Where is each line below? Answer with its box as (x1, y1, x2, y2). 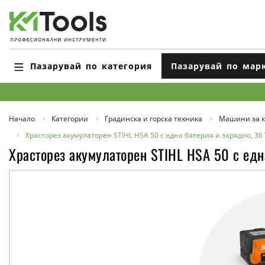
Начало (9, 114, 35, 124)
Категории (51, 114, 88, 124)
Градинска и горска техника (105, 114, 202, 124)
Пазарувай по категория (30, 60, 152, 72)
